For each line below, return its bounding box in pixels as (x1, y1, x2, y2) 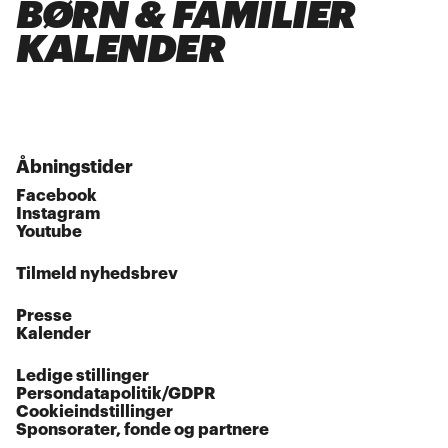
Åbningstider (16, 158, 134, 177)
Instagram (16, 205, 101, 223)
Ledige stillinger (16, 367, 150, 385)
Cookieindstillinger (16, 403, 174, 421)
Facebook (16, 187, 98, 205)
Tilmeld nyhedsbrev (16, 265, 179, 283)
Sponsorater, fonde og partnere (16, 421, 270, 439)
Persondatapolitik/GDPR (16, 385, 217, 403)
